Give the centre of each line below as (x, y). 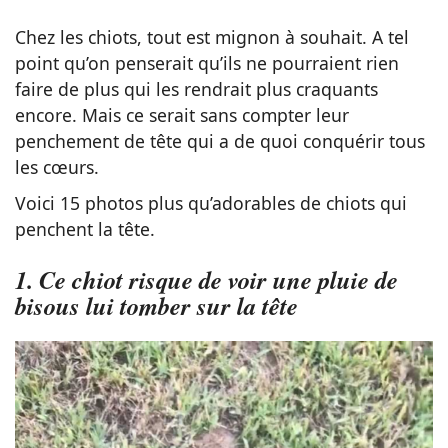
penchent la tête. (85, 229)
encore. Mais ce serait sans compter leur (182, 115)
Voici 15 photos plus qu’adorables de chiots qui (211, 203)
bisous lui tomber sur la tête (156, 305)
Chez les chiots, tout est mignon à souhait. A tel (212, 37)
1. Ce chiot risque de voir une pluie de (206, 279)
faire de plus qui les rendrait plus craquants (196, 89)
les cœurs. (57, 167)
